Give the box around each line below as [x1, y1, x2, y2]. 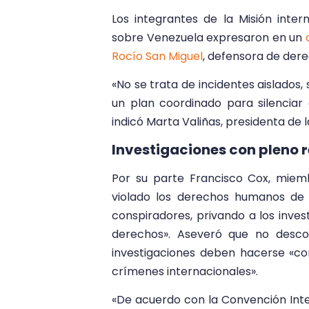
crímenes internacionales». [112, 263, 258, 279]
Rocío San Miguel [112, 48, 203, 64]
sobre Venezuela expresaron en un [112, 29, 306, 46]
